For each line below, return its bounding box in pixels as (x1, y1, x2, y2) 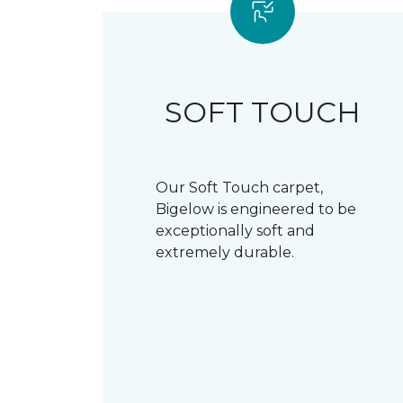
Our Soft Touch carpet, (156, 178, 324, 196)
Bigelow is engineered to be (156, 200, 357, 218)
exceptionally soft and (156, 221, 316, 239)
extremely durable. (156, 243, 295, 261)
